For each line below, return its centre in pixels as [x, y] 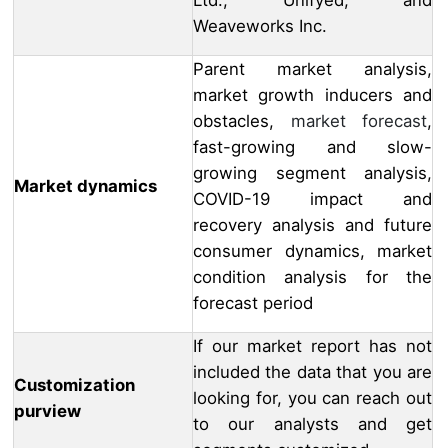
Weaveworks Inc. [260, 26]
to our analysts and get [312, 424]
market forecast [358, 121]
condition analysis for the [312, 277]
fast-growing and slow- [312, 147]
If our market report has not [312, 346]
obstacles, [242, 121]
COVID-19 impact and [312, 199]
